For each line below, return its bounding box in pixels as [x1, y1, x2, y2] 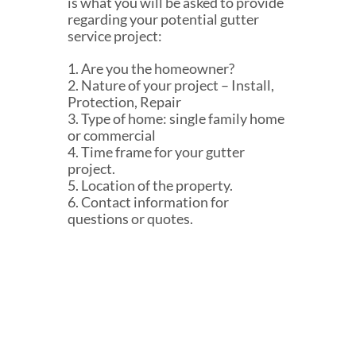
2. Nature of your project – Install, [67, 75, 274, 94]
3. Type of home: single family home [67, 109, 284, 127]
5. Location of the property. [67, 176, 235, 194]
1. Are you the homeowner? [67, 59, 234, 77]
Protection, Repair [67, 92, 181, 110]
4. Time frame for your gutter [67, 142, 245, 161]
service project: [67, 26, 162, 44]
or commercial [67, 126, 156, 144]
